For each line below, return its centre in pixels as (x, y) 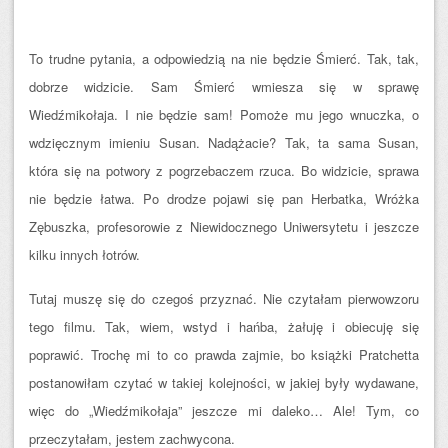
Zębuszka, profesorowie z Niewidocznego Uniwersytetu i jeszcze (224, 226)
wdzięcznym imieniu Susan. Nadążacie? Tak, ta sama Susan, (224, 142)
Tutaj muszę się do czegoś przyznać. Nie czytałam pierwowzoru (224, 298)
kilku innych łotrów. (84, 254)
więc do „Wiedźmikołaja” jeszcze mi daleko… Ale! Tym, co (224, 410)
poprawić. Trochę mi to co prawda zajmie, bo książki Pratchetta (224, 354)
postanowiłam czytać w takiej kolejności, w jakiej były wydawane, (224, 382)
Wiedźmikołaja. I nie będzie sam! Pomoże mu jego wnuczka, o (224, 114)
